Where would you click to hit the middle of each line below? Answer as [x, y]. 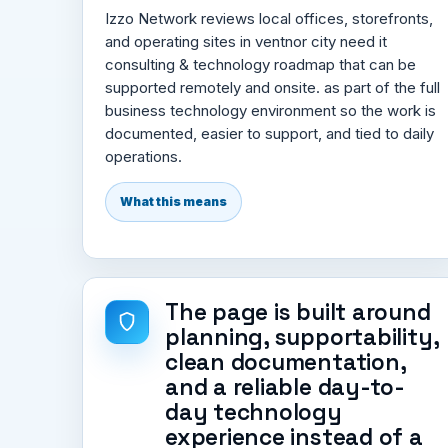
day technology [253, 412]
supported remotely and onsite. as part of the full [272, 87]
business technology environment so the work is [270, 110]
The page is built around [298, 312]
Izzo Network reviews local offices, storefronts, [269, 18]
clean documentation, [285, 362]
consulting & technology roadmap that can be [260, 64]
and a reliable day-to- [285, 387]
